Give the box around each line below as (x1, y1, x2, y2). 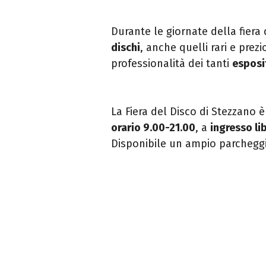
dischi (111, 40, 140, 54)
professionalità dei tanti (111, 56, 232, 70)
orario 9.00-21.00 (111, 121, 195, 134)
